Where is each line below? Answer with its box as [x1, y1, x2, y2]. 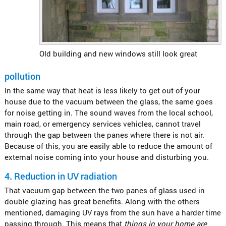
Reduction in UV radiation [14, 169, 117, 182]
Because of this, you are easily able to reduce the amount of [4, 140, 212, 151]
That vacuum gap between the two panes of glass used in [4, 185, 205, 195]
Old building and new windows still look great [39, 48, 198, 59]
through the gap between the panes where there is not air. [4, 129, 204, 140]
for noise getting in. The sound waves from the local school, [4, 107, 213, 118]
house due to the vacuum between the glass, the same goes [4, 96, 213, 106]
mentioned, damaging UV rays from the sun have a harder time [4, 207, 221, 217]
